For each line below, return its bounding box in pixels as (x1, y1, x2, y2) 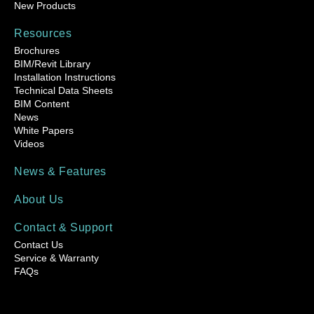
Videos (14, 137, 44, 149)
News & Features (14, 165, 107, 177)
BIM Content (14, 97, 69, 109)
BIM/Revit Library (14, 57, 90, 69)
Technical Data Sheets (14, 84, 113, 96)
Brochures (14, 44, 60, 56)
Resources (14, 27, 72, 39)
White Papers (14, 124, 74, 136)
